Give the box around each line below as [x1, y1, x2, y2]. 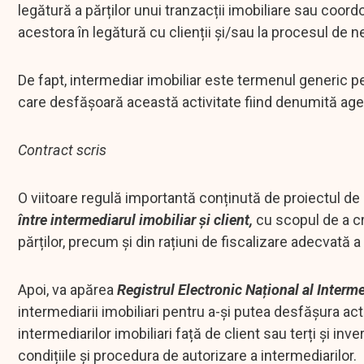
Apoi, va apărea [18, 281, 117, 299]
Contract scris [18, 141, 110, 159]
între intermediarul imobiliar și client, [18, 211, 253, 229]
